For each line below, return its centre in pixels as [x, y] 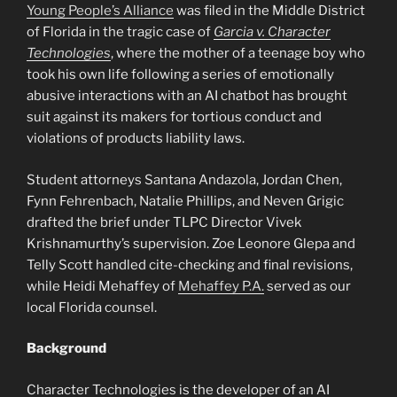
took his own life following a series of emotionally [180, 75]
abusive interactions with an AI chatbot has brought [187, 96]
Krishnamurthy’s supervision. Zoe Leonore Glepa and [191, 243]
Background [66, 349]
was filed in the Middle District [269, 11]
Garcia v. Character [272, 32]
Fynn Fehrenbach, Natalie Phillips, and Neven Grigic [185, 201]
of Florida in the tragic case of [120, 32]
